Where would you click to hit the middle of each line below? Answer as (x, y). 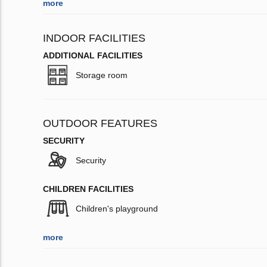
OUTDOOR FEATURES (100, 124)
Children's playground (117, 209)
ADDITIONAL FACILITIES (93, 56)
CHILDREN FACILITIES (88, 189)
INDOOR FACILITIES (94, 38)
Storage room (102, 75)
